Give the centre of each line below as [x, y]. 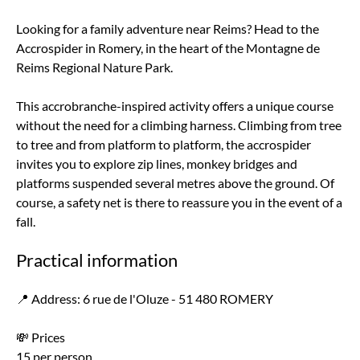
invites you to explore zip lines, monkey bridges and [157, 164]
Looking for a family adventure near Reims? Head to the [168, 29]
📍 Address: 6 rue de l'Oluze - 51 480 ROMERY [145, 299]
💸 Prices [41, 337]
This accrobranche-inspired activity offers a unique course [175, 106]
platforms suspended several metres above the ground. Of [175, 183]
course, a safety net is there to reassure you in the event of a [179, 202]
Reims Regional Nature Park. [94, 67]
